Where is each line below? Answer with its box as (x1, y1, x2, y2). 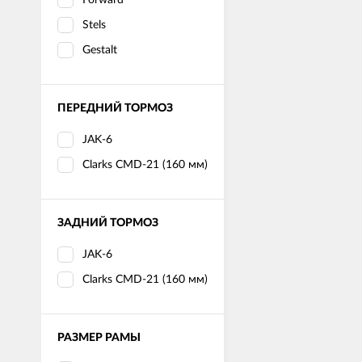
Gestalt (82, 44, 117, 56)
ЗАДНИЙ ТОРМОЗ (57, 217, 158, 229)
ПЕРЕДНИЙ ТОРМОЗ (57, 102, 173, 114)
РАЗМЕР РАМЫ (57, 331, 141, 343)
